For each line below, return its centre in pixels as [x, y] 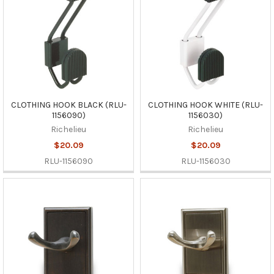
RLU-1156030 [206, 161]
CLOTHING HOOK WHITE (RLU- [206, 105]
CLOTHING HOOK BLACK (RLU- [68, 105]
